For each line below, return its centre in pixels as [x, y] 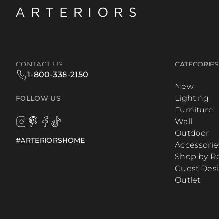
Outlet [188, 180]
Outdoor [192, 133]
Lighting [192, 98]
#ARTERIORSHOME [50, 141]
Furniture [194, 110]
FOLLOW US [38, 99]
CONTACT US [39, 64]
